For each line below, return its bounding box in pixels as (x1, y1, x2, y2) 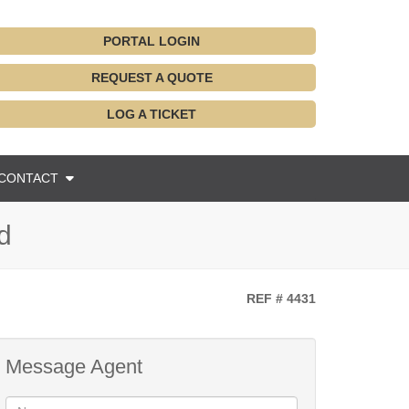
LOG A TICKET (107, 107, 196, 121)
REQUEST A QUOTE (90, 70, 213, 85)
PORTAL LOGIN (103, 34, 200, 48)
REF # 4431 (243, 291, 316, 306)
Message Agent (5, 355, 142, 378)
